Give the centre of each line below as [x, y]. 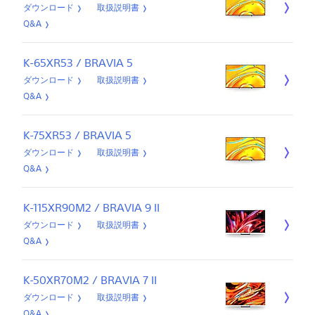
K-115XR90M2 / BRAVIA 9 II [91, 207]
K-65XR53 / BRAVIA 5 [78, 63]
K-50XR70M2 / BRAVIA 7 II [90, 280]
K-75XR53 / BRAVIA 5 [77, 135]
